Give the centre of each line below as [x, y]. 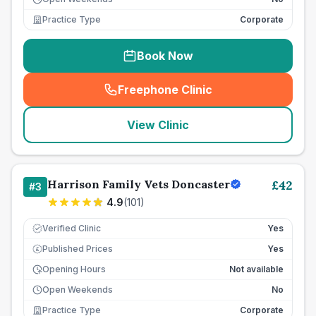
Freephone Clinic [165, 90]
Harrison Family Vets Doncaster [139, 184]
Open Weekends [78, 290]
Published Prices [78, 249]
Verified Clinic [72, 228]
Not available [256, 269]
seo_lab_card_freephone [231, 97]
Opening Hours [74, 269]
